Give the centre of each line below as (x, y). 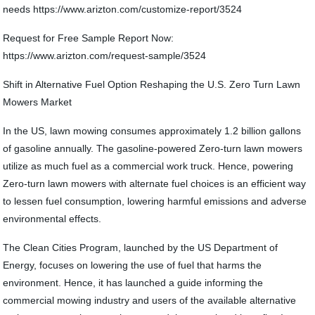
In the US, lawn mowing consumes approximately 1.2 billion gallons (152, 131)
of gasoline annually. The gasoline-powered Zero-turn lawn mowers (153, 148)
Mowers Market (38, 102)
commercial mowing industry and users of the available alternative (150, 300)
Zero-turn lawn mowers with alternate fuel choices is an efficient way (155, 184)
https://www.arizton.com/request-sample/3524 (105, 56)
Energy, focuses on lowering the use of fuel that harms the (133, 265)
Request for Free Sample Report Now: (89, 38)
